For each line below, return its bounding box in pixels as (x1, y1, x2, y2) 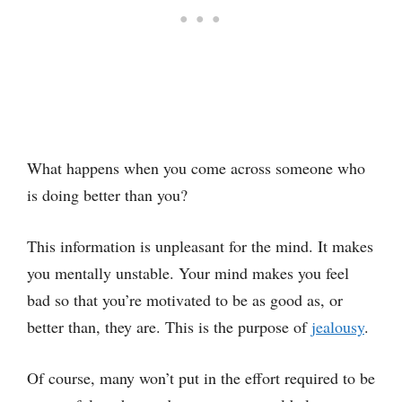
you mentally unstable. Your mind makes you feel (27, 262, 349, 284)
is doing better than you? (27, 184, 188, 205)
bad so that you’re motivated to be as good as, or (27, 289, 343, 310)
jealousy (311, 316, 364, 337)
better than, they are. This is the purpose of (27, 316, 311, 337)
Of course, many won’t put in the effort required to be (27, 367, 375, 389)
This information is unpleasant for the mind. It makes (27, 235, 373, 257)
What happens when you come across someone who (27, 157, 365, 179)
